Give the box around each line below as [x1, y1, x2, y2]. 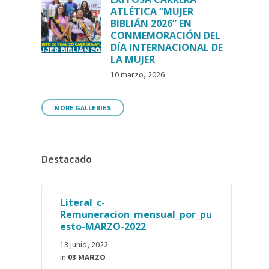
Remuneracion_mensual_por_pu [60, 208, 213, 221]
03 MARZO [68, 252, 106, 262]
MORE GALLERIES [55, 103, 112, 112]
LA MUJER [110, 53, 156, 66]
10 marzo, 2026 [110, 69, 165, 80]
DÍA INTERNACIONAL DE [110, 41, 223, 54]
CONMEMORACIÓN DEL [110, 29, 221, 42]
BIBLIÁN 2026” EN [110, 17, 192, 30]
